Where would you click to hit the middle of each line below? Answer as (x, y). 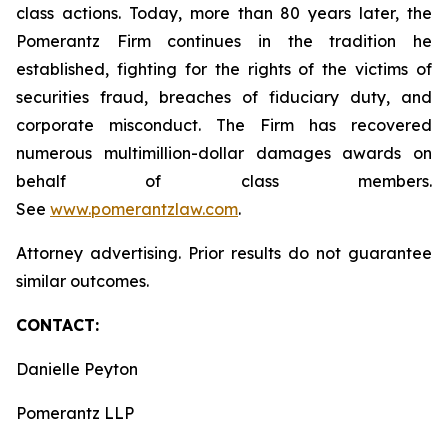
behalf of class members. (224, 181)
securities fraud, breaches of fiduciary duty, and (224, 97)
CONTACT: (57, 325)
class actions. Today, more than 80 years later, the (224, 13)
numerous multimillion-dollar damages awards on (224, 153)
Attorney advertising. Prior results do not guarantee (224, 253)
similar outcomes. (84, 281)
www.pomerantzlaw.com (144, 209)
